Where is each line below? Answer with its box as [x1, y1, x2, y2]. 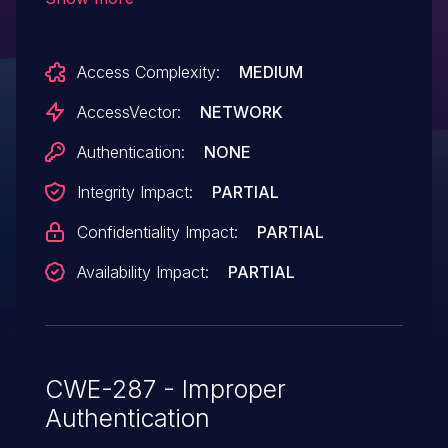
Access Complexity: [76, 61, 220, 82]
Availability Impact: [76, 261, 209, 282]
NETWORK [199, 101, 283, 122]
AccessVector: [76, 101, 181, 122]
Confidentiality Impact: [76, 221, 238, 242]
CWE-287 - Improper [44, 373, 286, 404]
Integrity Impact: [76, 181, 193, 202]
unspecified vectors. [44, 3, 214, 25]
